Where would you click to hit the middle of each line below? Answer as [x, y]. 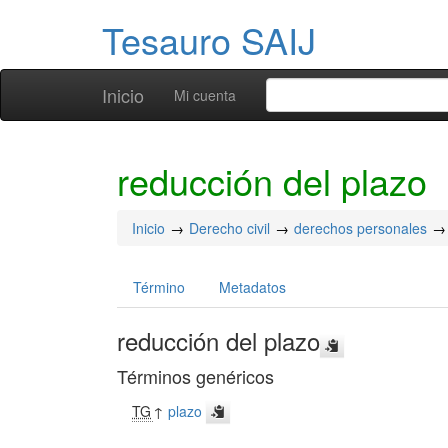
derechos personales [360, 228]
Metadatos [252, 287]
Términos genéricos [195, 376]
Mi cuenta [205, 95]
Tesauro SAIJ [209, 39]
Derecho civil [229, 228]
